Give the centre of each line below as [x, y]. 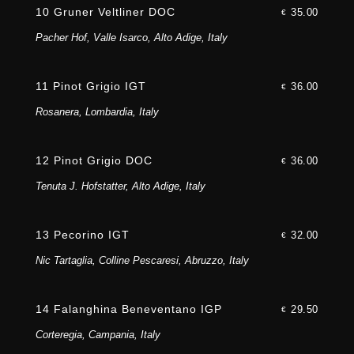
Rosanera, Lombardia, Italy [97, 112]
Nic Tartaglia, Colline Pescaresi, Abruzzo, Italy [142, 261]
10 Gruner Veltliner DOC [105, 12]
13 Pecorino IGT [82, 235]
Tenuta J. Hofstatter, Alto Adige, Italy [120, 186]
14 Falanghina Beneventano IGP [128, 309]
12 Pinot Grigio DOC [94, 161]
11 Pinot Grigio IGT [90, 87]
